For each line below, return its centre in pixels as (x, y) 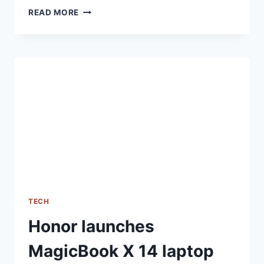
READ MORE (54, 13)
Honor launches (91, 226)
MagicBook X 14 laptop (121, 251)
